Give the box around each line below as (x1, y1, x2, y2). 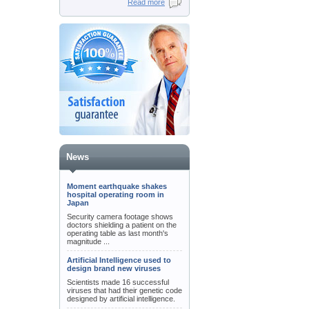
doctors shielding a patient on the (67, 221, 177, 229)
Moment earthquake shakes (67, 182, 167, 190)
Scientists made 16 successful (67, 278, 169, 286)
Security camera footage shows (67, 212, 173, 221)
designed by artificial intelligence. (67, 295, 175, 303)
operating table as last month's (67, 229, 168, 237)
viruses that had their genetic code (67, 286, 182, 295)
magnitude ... (67, 237, 110, 246)
